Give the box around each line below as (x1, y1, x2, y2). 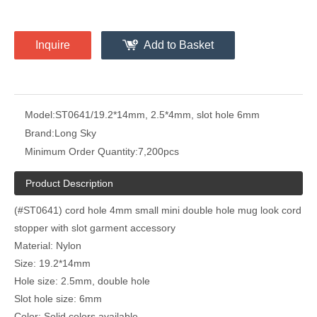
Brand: (25, 127, 54, 139)
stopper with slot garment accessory (14, 222, 175, 234)
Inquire (35, 39, 70, 52)
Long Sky (54, 127, 96, 139)
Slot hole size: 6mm (14, 293, 102, 305)
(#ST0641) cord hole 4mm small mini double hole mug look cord (14, 204, 301, 217)
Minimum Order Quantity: (25, 146, 138, 158)
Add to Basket (144, 39, 214, 52)
